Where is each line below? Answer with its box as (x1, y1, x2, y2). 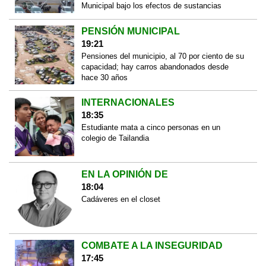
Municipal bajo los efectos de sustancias (81, 1, 221, 11)
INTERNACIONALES (81, 97, 175, 108)
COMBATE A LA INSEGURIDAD (81, 240, 223, 251)
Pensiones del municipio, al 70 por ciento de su (81, 51, 244, 61)
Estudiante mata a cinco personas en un (81, 123, 220, 132)
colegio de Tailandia (81, 134, 149, 143)
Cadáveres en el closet (81, 194, 160, 204)
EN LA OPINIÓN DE (81, 169, 168, 179)
